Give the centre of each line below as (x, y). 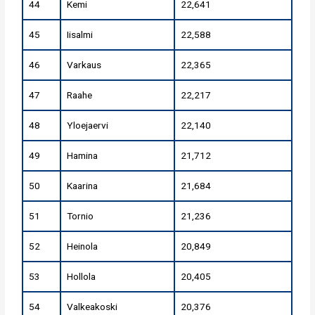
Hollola (82, 277)
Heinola (83, 246)
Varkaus (84, 65)
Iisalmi (80, 35)
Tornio (81, 216)
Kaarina (83, 186)
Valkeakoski (92, 307)
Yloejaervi (88, 126)
